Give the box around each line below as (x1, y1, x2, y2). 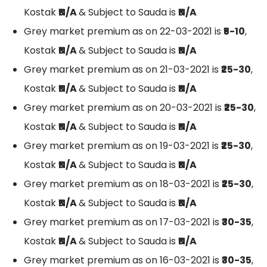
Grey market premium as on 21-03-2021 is (24, 63, 221, 77)
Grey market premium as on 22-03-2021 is (24, 24, 223, 39)
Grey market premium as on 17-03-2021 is (24, 215, 222, 229)
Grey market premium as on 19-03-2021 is (24, 139, 221, 153)
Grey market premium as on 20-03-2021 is (24, 101, 224, 115)
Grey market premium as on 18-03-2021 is (24, 177, 222, 191)
